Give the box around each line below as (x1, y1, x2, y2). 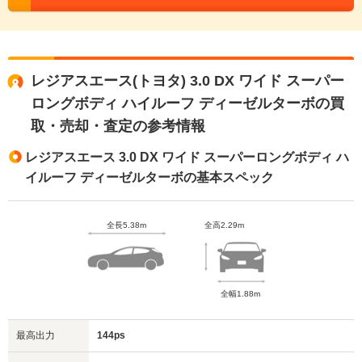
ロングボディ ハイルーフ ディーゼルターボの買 (31, 95, 344, 112)
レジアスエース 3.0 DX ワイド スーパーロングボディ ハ (25, 150, 349, 165)
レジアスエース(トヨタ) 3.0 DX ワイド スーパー (31, 73, 344, 90)
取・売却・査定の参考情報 (31, 118, 205, 135)
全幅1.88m (220, 289, 260, 299)
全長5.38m (107, 221, 146, 230)
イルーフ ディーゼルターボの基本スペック (25, 170, 274, 185)
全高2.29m (204, 221, 244, 230)
